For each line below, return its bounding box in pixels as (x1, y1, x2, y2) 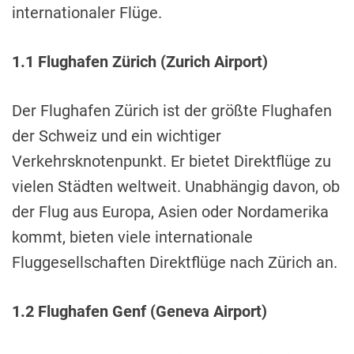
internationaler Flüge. (12, 3, 162, 23)
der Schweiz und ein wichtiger (12, 126, 221, 146)
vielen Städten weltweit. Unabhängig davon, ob (12, 177, 340, 197)
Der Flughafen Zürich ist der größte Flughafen (12, 101, 332, 121)
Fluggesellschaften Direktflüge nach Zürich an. (12, 253, 337, 273)
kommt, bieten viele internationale (12, 228, 253, 247)
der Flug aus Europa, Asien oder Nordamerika (12, 202, 329, 222)
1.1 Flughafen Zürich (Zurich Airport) (12, 52, 268, 72)
